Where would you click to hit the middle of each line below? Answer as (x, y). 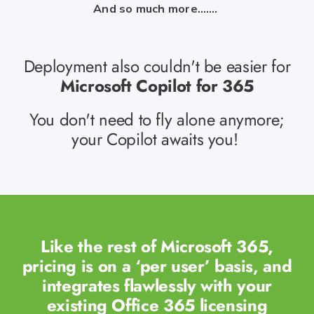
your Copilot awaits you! (155, 139)
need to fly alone (157, 120)
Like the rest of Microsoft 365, (157, 247)
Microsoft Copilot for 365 (157, 86)
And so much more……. (156, 9)
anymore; (252, 120)
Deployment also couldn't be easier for (157, 67)
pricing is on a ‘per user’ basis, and (157, 266)
